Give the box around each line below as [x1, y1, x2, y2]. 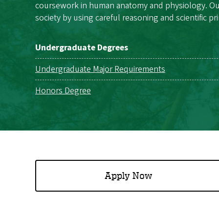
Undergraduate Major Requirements [35, 63, 165, 75]
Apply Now [104, 170, 152, 181]
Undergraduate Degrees [35, 41, 128, 54]
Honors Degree [35, 84, 91, 97]
